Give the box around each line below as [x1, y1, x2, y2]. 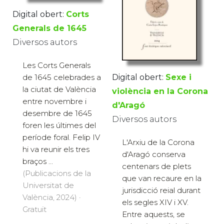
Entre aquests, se [122, 209, 185, 219]
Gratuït [22, 204, 46, 214]
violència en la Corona [112, 86, 208, 96]
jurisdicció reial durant [122, 185, 200, 195]
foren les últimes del [22, 120, 96, 130]
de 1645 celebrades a [22, 72, 101, 82]
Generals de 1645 [12, 23, 86, 33]
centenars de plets [122, 161, 191, 171]
